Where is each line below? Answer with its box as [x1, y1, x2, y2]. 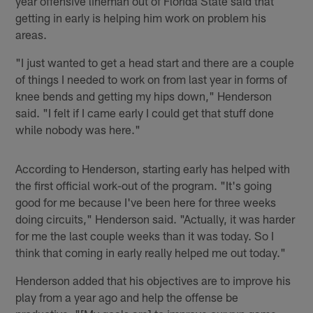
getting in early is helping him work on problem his [15, 10, 267, 24]
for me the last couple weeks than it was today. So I [15, 228, 275, 242]
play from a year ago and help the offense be [15, 289, 239, 304]
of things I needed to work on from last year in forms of [15, 71, 288, 86]
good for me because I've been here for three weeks [15, 194, 277, 209]
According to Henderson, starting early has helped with [15, 161, 291, 175]
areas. [15, 27, 48, 41]
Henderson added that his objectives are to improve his [15, 272, 291, 287]
